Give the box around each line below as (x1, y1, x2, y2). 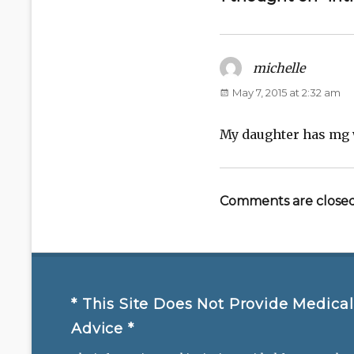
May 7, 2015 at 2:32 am (232, 85, 341, 99)
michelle (253, 59, 305, 76)
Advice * (71, 319, 134, 337)
